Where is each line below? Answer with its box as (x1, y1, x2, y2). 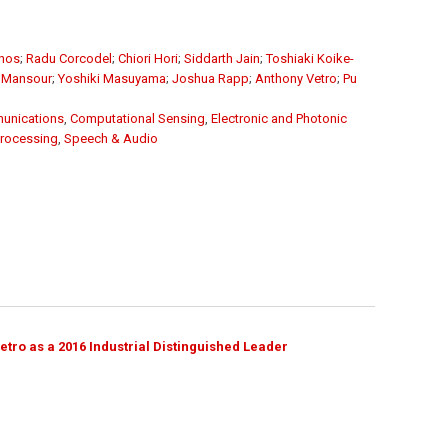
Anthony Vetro (255, 70, 337, 86)
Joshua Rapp (172, 70, 249, 86)
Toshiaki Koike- (266, 50, 354, 66)
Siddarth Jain (184, 50, 260, 66)
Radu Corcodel (26, 50, 112, 66)
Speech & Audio (64, 130, 158, 146)
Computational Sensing (70, 110, 205, 126)
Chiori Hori (118, 50, 178, 66)
